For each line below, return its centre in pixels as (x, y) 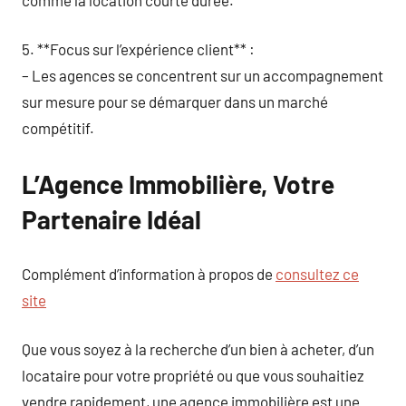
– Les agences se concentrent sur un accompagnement (203, 75)
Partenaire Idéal (111, 219)
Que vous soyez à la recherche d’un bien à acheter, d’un (198, 349)
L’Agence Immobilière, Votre (178, 184)
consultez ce (317, 273)
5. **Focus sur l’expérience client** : (138, 49)
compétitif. (58, 128)
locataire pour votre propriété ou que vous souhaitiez (193, 375)
